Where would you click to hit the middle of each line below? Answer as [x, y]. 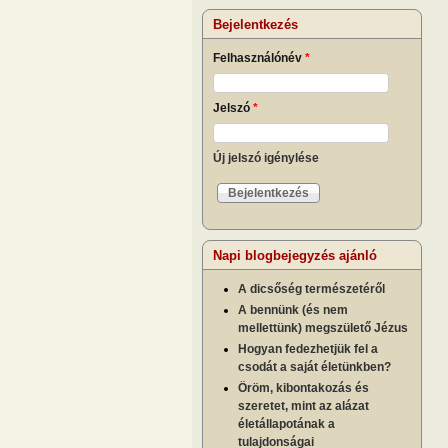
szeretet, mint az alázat [303, 405]
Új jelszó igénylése [266, 157]
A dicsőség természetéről [311, 288]
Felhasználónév [259, 57]
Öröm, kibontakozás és [303, 387]
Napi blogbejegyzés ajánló [295, 255]
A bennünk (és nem [293, 309]
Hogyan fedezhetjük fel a [308, 348]
